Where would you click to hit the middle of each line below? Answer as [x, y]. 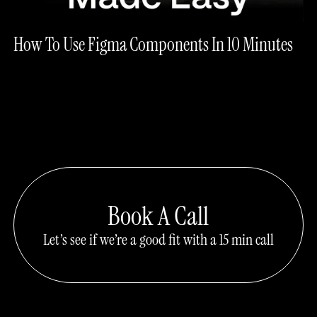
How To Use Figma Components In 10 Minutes [153, 44]
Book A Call [158, 216]
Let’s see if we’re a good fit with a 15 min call [158, 239]
